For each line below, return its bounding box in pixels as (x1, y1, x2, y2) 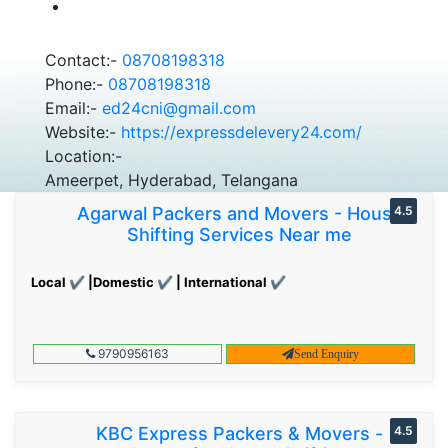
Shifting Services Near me (127, 223, 352, 245)
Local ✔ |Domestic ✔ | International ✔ (31, 273, 286, 290)
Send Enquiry (294, 346, 360, 361)
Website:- (45, 121, 121, 142)
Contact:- (45, 49, 122, 70)
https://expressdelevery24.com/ (121, 121, 362, 142)
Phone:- (45, 73, 108, 94)
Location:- (45, 145, 122, 166)
